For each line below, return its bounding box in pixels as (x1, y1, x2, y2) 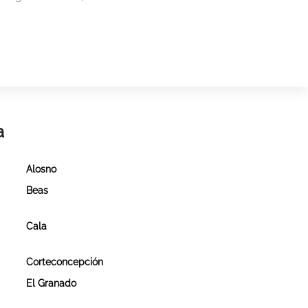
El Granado (25, 277, 76, 289)
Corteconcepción (25, 256, 103, 267)
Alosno (25, 163, 56, 175)
